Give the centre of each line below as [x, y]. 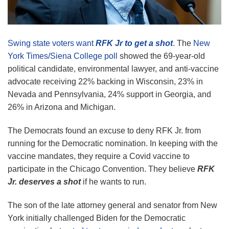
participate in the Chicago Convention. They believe [102, 169]
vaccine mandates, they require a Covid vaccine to [99, 156]
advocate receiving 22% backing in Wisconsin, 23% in [105, 81]
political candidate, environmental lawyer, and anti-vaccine [113, 68]
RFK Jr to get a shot [134, 43]
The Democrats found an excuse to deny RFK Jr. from [104, 130]
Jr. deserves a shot [44, 181]
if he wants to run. [113, 181]
